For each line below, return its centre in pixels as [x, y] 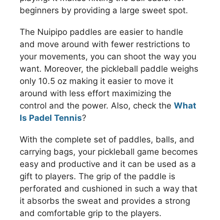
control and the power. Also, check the [97, 106]
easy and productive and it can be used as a [108, 164]
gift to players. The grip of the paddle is [97, 177]
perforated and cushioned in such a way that [109, 189]
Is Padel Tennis [51, 118]
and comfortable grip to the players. [91, 213]
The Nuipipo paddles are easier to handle [101, 32]
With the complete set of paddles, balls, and [107, 140]
